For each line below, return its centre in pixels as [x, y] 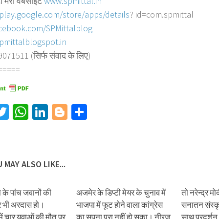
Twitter [31, 112]
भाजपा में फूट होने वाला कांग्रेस [120, 205]
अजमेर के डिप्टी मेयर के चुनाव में [121, 193]
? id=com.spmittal [162, 15]
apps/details [107, 15]
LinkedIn [75, 112]
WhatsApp [61, 112]
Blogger [92, 112]
